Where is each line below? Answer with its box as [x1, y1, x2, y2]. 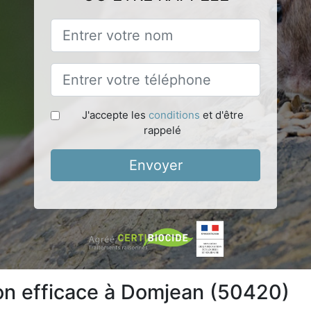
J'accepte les [81, 108, 149, 121]
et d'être [199, 108, 244, 121]
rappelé [144, 123, 181, 137]
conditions [148, 108, 200, 121]
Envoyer [128, 156, 183, 174]
